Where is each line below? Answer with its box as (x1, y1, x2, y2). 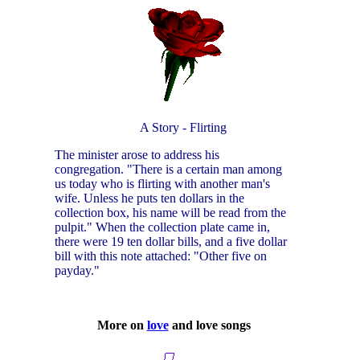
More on (96, 318, 147, 333)
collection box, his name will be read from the (55, 206, 286, 220)
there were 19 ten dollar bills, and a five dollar (55, 235, 287, 249)
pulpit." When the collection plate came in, (55, 220, 270, 235)
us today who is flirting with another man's (55, 177, 270, 191)
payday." (55, 264, 100, 278)
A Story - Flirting (140, 121, 227, 135)
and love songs (168, 318, 251, 333)
